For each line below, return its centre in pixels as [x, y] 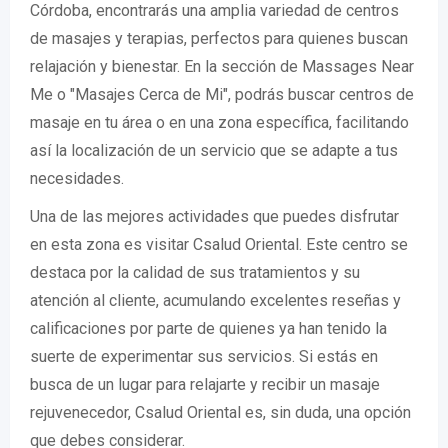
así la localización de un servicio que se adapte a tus [214, 151]
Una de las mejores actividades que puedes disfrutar [214, 217]
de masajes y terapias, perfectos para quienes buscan [219, 39]
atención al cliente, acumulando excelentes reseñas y [215, 301]
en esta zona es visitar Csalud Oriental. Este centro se [219, 245]
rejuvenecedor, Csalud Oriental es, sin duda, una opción [220, 413]
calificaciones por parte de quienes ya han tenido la [208, 329]
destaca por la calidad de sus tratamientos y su [195, 273]
